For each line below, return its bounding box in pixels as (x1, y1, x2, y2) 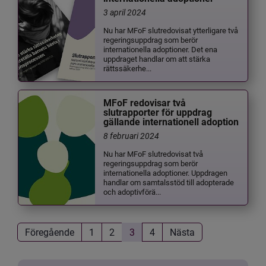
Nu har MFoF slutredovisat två (103, 148, 204, 159)
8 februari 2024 (103, 130, 160, 142)
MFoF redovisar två (103, 97, 186, 109)
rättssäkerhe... (103, 62, 152, 73)
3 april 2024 (103, 6, 147, 18)
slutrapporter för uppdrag (103, 107, 213, 119)
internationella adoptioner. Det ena (103, 43, 218, 54)
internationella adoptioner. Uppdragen (103, 167, 228, 178)
